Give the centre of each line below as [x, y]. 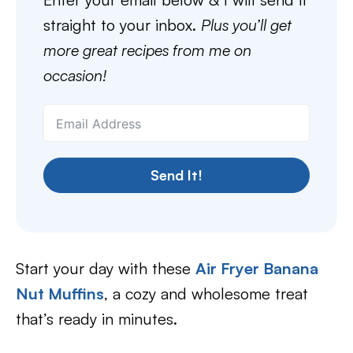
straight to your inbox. [122, 25]
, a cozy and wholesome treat [206, 294]
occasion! [75, 75]
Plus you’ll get [246, 25]
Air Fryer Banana [257, 268]
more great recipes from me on [147, 50]
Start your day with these [106, 268]
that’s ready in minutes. [97, 319]
